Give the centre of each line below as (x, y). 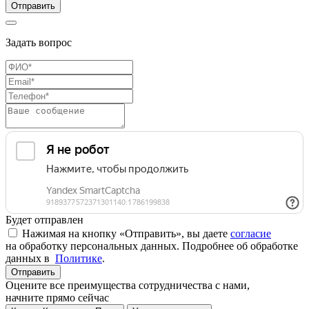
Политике (79, 259)
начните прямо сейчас (57, 298)
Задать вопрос (39, 43)
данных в (30, 259)
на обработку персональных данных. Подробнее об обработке (152, 246)
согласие (251, 234)
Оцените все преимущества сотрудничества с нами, (128, 286)
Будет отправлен (44, 220)
